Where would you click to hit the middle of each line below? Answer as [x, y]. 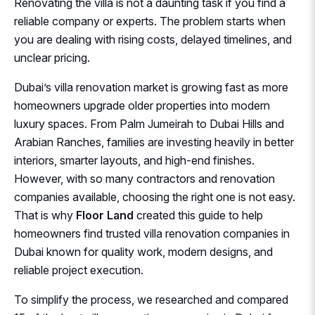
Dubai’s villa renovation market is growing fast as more [151, 88]
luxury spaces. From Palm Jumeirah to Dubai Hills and [149, 124]
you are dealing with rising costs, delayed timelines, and [153, 40]
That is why [45, 216]
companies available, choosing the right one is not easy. [155, 197]
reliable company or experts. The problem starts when [150, 21]
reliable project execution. [79, 270]
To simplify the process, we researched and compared [151, 300]
